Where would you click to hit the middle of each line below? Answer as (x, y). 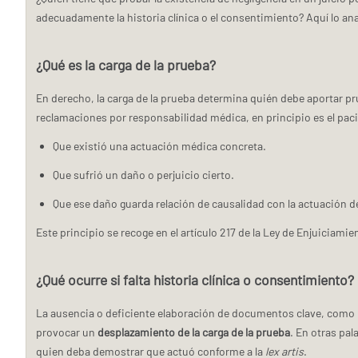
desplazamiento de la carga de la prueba (194, 332)
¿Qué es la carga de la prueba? (126, 65)
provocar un (67, 332)
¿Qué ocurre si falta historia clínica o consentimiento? (195, 280)
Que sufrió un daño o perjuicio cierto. (143, 174)
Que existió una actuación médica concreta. (159, 145)
